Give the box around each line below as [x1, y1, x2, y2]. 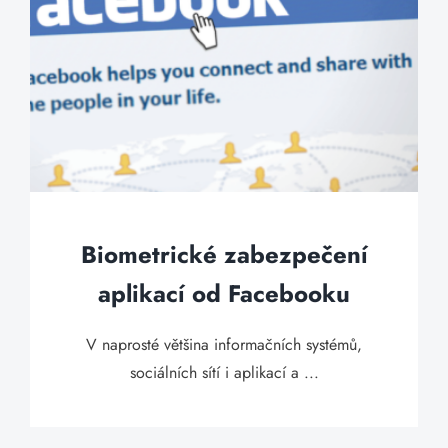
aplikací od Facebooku [98, 276, 350, 311]
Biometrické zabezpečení [80, 237, 368, 272]
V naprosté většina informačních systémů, [86, 333, 362, 356]
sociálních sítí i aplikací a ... [129, 361, 319, 384]
